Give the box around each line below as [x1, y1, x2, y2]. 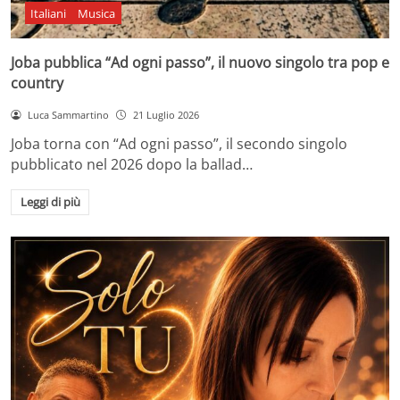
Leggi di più [20, 194, 80, 211]
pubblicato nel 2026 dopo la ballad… [11, 154, 253, 174]
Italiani [30, 4, 67, 21]
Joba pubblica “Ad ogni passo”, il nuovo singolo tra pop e [11, 52, 389, 72]
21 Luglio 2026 [132, 107, 199, 121]
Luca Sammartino [27, 107, 109, 121]
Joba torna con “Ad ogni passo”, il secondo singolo [11, 133, 347, 154]
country [11, 72, 63, 93]
